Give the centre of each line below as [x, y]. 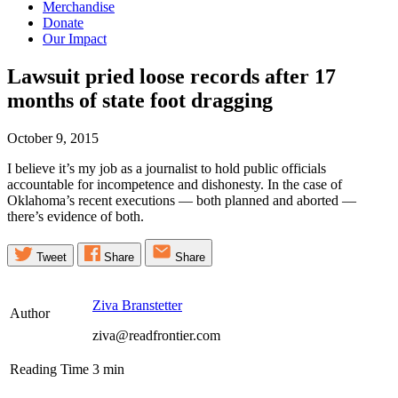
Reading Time [49, 369]
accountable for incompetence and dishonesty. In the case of [175, 184]
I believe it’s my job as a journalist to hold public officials [167, 168]
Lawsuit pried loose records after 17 [171, 76]
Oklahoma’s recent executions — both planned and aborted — [182, 200]
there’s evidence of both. [76, 216]
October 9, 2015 [53, 138]
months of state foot [99, 100]
